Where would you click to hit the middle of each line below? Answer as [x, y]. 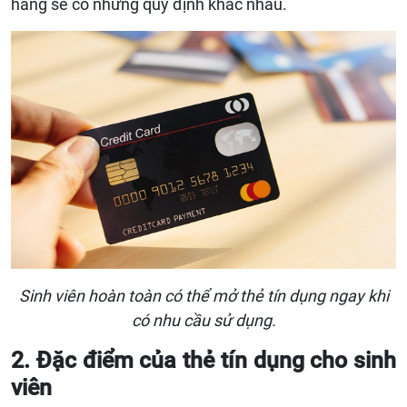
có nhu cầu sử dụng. [203, 320]
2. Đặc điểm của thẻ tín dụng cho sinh [203, 360]
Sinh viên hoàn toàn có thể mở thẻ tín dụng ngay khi [203, 295]
